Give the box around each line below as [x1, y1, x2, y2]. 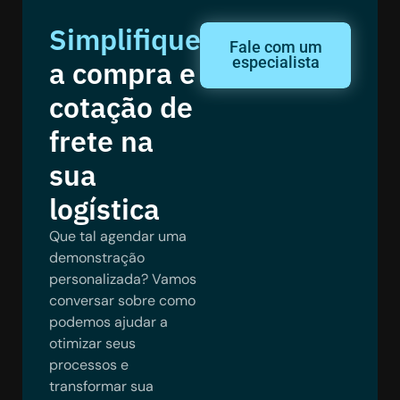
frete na [49, 122, 154, 161]
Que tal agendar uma [49, 227, 187, 246]
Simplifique [49, 21, 201, 59]
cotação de [49, 88, 193, 127]
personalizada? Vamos [49, 270, 196, 289]
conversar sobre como [49, 291, 196, 311]
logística [49, 190, 160, 229]
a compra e [49, 54, 196, 93]
